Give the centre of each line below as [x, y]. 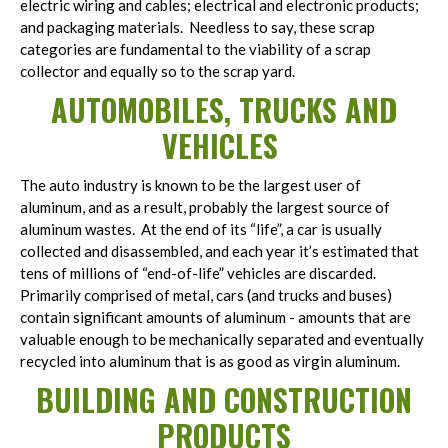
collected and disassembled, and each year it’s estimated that [219, 251]
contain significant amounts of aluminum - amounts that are [215, 317]
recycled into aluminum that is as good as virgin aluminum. [211, 361]
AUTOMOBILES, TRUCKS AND [224, 109]
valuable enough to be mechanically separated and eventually [222, 339]
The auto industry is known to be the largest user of [190, 185]
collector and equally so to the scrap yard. [159, 71]
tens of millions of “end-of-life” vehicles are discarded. [199, 273]
